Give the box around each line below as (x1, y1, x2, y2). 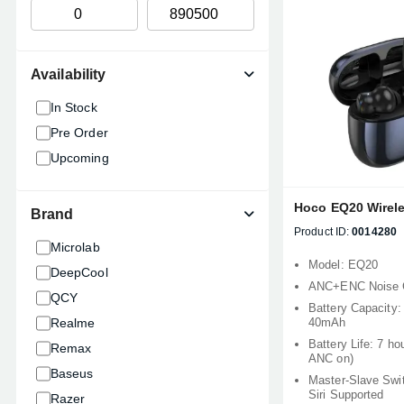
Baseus (50, 366, 94, 381)
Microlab (50, 240, 100, 254)
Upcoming (50, 151, 109, 165)
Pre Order (50, 125, 108, 140)
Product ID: (294, 225, 350, 238)
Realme (50, 316, 96, 330)
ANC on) (308, 352, 353, 365)
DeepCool (50, 265, 108, 280)
